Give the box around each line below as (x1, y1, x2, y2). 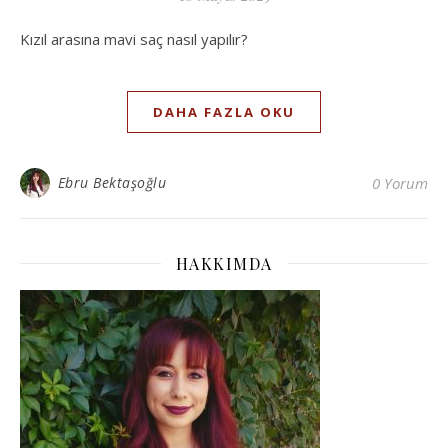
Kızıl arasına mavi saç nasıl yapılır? (30, 28, 248, 49)
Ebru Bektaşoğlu (57, 172, 166, 192)
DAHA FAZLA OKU (153, 102, 295, 121)
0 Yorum (372, 172, 428, 193)
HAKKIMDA (175, 252, 273, 274)
